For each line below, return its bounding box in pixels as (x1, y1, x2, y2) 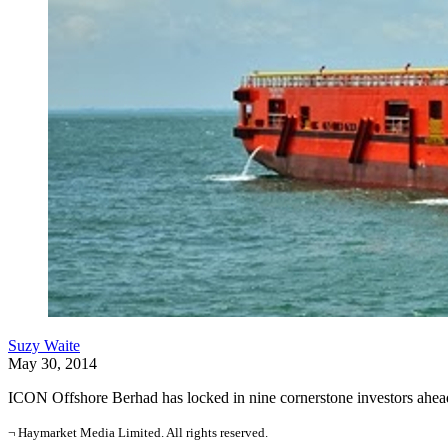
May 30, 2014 (8, 355, 97, 372)
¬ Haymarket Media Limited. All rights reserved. (8, 425, 268, 440)
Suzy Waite (8, 337, 80, 354)
